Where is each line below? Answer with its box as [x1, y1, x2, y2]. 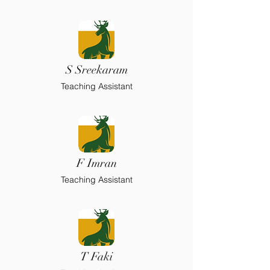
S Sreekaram [65, 63, 128, 77]
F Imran [76, 156, 117, 171]
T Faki [80, 250, 113, 264]
